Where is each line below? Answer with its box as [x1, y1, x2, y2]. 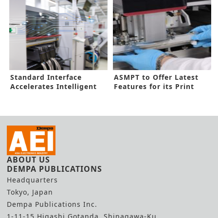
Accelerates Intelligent [10, 82, 97, 91]
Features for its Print [114, 82, 195, 91]
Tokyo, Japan [7, 187, 53, 197]
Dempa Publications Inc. [7, 200, 97, 209]
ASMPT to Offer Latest [114, 73, 199, 82]
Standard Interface [10, 73, 82, 82]
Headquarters [7, 175, 58, 185]
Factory [10, 91, 39, 101]
